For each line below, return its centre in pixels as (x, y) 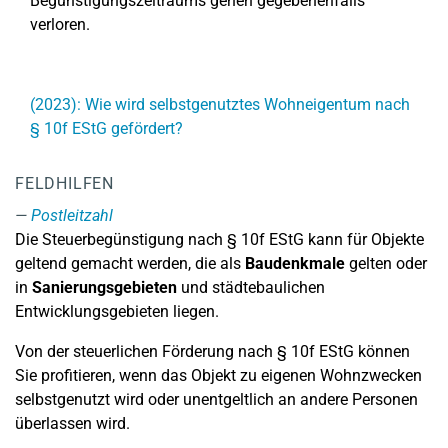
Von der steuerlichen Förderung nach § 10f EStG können (212, 351)
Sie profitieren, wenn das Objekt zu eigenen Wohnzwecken (218, 375)
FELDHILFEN (64, 183)
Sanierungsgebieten (104, 287)
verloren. (60, 24)
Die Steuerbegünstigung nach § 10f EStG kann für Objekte (219, 239)
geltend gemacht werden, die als (130, 263)
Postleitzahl (72, 215)
